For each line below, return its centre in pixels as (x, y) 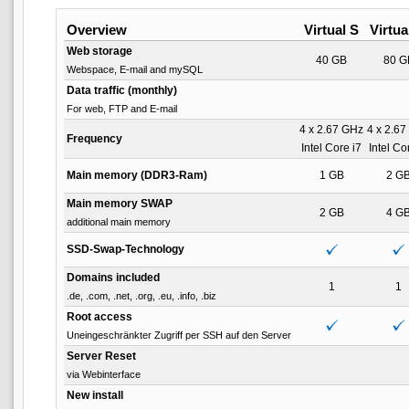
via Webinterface (104, 374)
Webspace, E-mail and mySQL (135, 69)
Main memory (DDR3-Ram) (137, 175)
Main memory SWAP (120, 203)
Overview (97, 29)
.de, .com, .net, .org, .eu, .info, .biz (142, 295)
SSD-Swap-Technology (126, 249)
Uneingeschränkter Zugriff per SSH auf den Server (179, 335)
